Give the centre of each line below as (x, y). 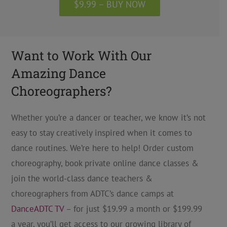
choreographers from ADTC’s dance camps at (92, 193)
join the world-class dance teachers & (82, 178)
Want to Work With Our (81, 55)
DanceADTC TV (37, 209)
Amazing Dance (58, 73)
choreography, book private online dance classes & (105, 163)
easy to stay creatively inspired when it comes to (101, 133)
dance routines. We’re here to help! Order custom (102, 148)
